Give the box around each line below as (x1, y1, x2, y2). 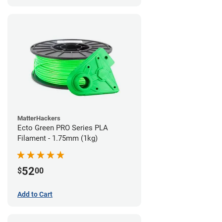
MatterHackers (17, 114, 60, 122)
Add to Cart (17, 190, 53, 198)
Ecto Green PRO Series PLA (17, 123, 108, 132)
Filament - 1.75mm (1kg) (17, 133, 98, 143)
